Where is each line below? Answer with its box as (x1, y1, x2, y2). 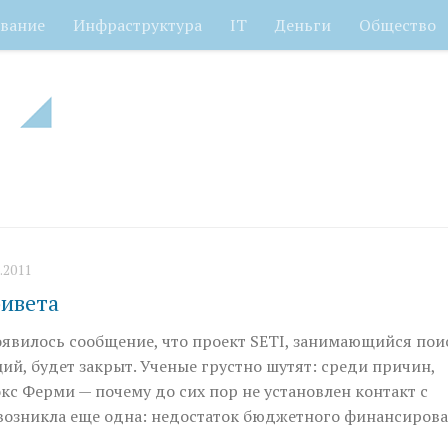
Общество (359, 14, 436, 36)
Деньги (275, 14, 331, 36)
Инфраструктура (73, 14, 202, 36)
